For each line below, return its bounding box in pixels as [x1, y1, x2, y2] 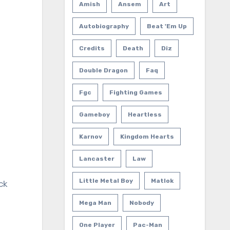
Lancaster [79, 155, 114, 162]
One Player [79, 221, 115, 228]
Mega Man [79, 199, 111, 206]
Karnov [79, 133, 102, 140]
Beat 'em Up [146, 23, 187, 30]
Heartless [127, 111, 162, 118]
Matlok [150, 177, 174, 184]
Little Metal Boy [79, 177, 133, 184]
